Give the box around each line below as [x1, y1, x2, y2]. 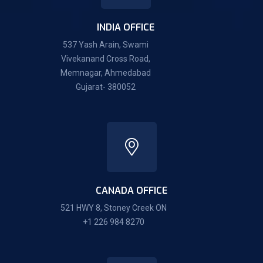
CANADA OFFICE [96, 184, 167, 197]
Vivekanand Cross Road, [61, 54, 151, 64]
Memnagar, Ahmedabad [60, 68, 151, 78]
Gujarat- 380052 [76, 82, 136, 92]
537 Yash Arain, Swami [63, 40, 149, 50]
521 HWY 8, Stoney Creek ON [60, 203, 167, 213]
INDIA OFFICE [97, 21, 154, 34]
